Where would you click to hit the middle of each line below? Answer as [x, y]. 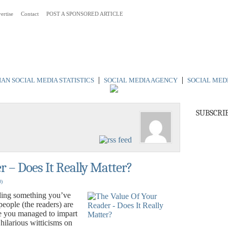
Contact [30, 14]
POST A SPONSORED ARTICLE [85, 14]
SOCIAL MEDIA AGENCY [140, 80]
